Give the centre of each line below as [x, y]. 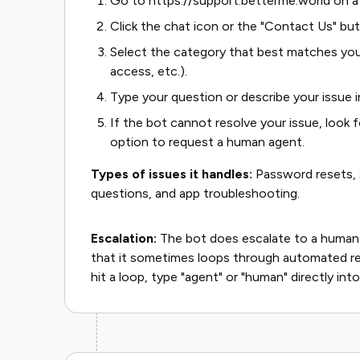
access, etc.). [149, 71]
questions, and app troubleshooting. [195, 193]
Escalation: [124, 238]
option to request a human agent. [207, 142]
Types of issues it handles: [172, 174]
